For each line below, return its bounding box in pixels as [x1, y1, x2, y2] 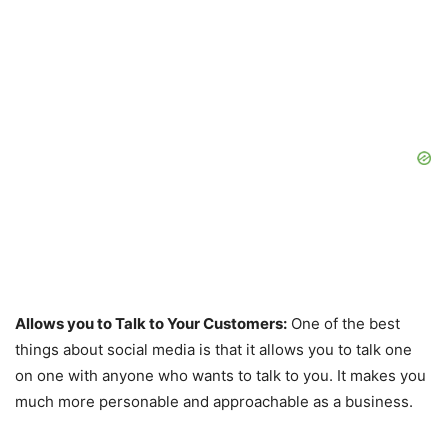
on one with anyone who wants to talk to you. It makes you [15, 366, 426, 386]
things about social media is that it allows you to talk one [15, 340, 412, 360]
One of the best [287, 314, 400, 334]
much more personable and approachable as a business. [15, 392, 413, 412]
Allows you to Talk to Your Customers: [15, 314, 287, 334]
